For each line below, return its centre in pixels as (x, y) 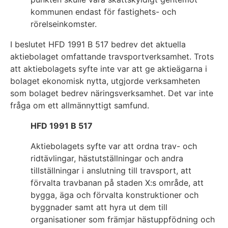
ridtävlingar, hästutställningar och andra (107, 158)
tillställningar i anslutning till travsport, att (111, 170)
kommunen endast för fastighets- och (103, 11)
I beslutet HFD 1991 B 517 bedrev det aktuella (98, 44)
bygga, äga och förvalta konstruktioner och (115, 195)
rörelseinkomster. (64, 24)
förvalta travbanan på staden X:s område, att (117, 182)
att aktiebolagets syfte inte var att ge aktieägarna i (109, 68)
